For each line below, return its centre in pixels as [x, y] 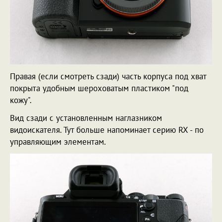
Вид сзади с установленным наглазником [86, 118]
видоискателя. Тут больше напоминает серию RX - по [107, 130]
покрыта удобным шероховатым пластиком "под [99, 88]
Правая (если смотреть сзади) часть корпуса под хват [108, 76]
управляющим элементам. [58, 141]
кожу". [21, 100]
